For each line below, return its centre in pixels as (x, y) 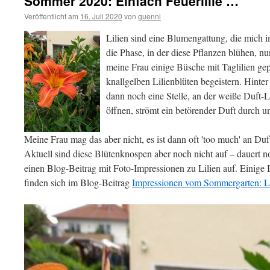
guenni (149, 16)
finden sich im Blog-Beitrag (78, 182)
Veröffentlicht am (51, 16)
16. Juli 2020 (101, 16)
